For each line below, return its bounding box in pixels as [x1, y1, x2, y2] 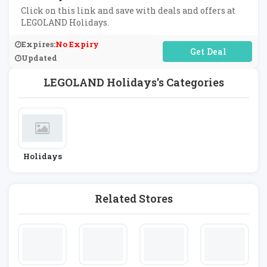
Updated [21, 52, 57, 63]
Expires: [21, 39, 55, 49]
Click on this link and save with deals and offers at [21, 5, 235, 16]
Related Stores [94, 191, 173, 206]
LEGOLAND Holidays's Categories [43, 75, 224, 89]
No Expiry [55, 39, 99, 49]
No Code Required [170, 45, 245, 57]
